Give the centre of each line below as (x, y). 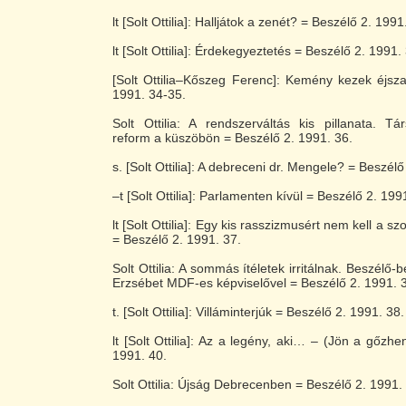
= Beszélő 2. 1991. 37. (177, 239)
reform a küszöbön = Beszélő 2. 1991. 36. (232, 138)
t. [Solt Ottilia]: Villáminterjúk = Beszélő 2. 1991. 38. (258, 312)
